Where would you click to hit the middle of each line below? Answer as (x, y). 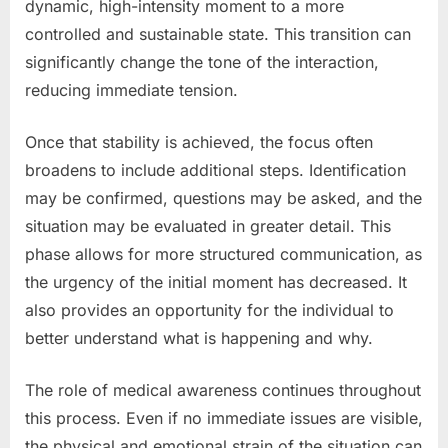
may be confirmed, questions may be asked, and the (223, 197)
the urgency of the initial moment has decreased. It (216, 281)
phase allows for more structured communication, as (223, 253)
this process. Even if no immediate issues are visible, (224, 417)
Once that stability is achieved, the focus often (199, 141)
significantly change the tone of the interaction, (202, 61)
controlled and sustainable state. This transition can (218, 33)
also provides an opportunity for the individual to (209, 309)
